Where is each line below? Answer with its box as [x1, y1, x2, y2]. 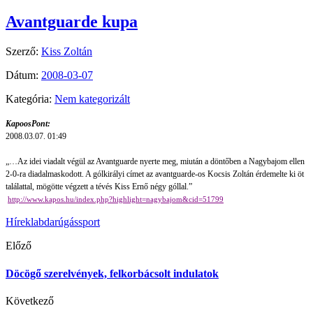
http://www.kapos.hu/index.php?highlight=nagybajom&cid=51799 [8, 196, 224, 204]
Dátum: [6, 69, 41, 82]
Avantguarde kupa [6, 13, 138, 31]
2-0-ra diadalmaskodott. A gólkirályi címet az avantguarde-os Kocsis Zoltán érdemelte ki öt [6, 169, 304, 180]
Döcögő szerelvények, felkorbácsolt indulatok [6, 267, 219, 279]
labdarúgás [31, 216, 78, 228]
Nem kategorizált [54, 93, 130, 105]
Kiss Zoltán [41, 45, 92, 58]
